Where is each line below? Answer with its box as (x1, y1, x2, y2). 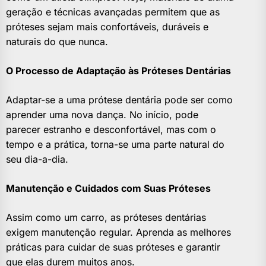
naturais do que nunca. (6, 36, 108, 48)
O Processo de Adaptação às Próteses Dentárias (6, 65, 231, 77)
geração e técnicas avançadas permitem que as (6, 6, 220, 18)
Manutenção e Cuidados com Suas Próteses (6, 182, 211, 195)
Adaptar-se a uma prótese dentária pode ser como (6, 94, 233, 106)
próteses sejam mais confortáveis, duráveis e (6, 21, 208, 33)
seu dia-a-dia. (6, 153, 68, 166)
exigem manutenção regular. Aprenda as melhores (6, 226, 231, 239)
